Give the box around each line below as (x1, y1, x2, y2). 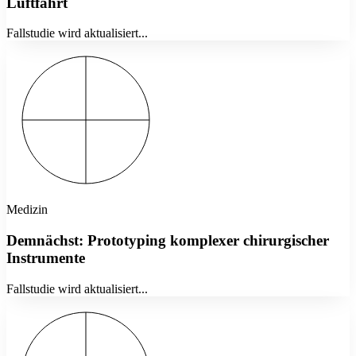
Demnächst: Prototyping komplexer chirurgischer (6, 232, 329, 250)
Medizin (6, 203, 48, 217)
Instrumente (6, 250, 85, 267)
